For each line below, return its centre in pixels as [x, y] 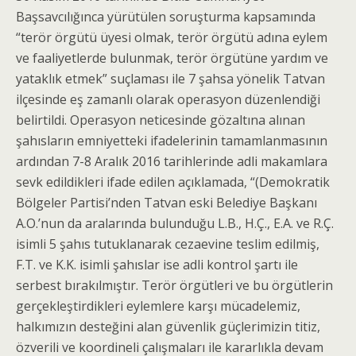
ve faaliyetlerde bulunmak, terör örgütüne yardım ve [172, 58]
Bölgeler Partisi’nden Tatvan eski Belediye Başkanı [166, 203]
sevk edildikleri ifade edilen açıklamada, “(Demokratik [173, 182]
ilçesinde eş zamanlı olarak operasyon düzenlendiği [168, 99]
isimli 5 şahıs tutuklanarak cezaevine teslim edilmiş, [168, 244]
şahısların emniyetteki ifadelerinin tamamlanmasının [172, 141]
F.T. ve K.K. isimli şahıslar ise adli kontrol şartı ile [157, 265]
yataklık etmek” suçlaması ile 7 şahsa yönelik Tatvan [170, 79]
